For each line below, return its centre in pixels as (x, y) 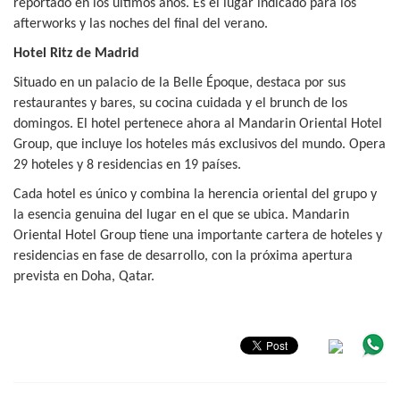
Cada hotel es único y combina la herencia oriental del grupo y (195, 194)
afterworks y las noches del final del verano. (141, 24)
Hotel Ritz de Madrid (76, 53)
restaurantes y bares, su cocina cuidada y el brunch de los (180, 103)
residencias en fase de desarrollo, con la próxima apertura (183, 256)
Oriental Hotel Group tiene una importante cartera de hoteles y (198, 235)
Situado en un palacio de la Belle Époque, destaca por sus (179, 83)
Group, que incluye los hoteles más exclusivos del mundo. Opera (200, 144)
